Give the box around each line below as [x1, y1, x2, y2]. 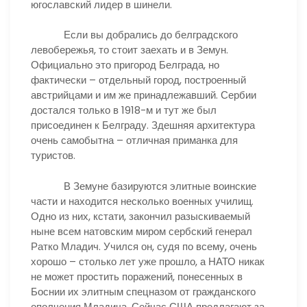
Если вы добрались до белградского [31, 27, 238, 42]
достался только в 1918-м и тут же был [31, 103, 217, 117]
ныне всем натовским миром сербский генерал [31, 223, 252, 238]
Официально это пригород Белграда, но [31, 58, 219, 72]
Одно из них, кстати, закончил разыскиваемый [31, 208, 250, 223]
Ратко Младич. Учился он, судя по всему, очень [31, 238, 257, 254]
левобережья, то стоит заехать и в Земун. [31, 42, 228, 57]
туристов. [31, 148, 75, 162]
